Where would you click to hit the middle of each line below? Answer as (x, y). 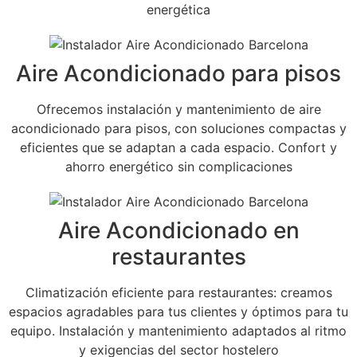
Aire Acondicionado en (178, 230)
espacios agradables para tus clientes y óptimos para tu (178, 311)
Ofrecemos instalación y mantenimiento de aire (178, 109)
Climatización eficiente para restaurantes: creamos (178, 292)
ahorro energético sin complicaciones (178, 166)
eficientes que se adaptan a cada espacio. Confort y (178, 147)
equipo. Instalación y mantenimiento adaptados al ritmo (178, 330)
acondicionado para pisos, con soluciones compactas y (178, 128)
